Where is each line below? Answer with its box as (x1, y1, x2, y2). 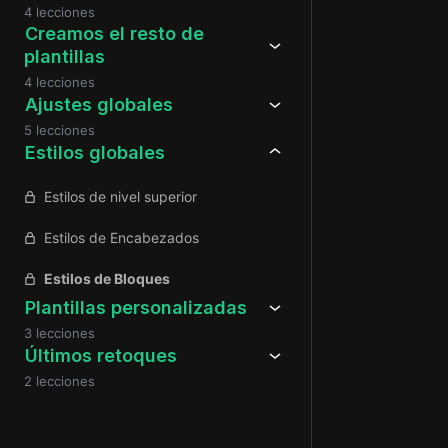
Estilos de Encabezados (44, 229, 199, 246)
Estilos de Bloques (44, 270, 170, 287)
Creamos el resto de (24, 23, 204, 44)
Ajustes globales (24, 93, 173, 115)
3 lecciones (24, 325, 95, 341)
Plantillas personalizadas (24, 296, 247, 318)
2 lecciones (24, 373, 95, 389)
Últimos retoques (24, 344, 177, 366)
